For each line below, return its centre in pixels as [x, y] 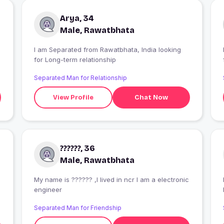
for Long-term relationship [75, 60]
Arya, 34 [77, 18]
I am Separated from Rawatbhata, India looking [58, 50]
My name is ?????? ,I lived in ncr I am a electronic [111, 180]
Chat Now [151, 97]
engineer [48, 190]
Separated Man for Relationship [80, 78]
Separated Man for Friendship [77, 208]
